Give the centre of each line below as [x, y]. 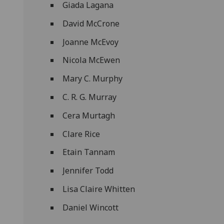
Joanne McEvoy [91, 42]
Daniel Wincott [91, 207]
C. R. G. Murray [90, 97]
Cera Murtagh [89, 115]
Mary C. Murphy [93, 79]
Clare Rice [81, 134]
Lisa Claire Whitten [99, 189]
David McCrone [91, 23]
